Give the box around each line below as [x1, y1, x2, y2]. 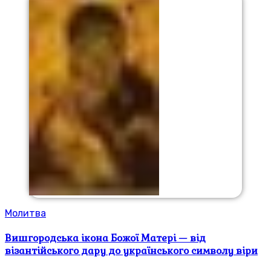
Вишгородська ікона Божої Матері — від [5, 232, 206, 245]
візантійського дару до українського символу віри [5, 244, 258, 258]
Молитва [5, 207, 46, 219]
